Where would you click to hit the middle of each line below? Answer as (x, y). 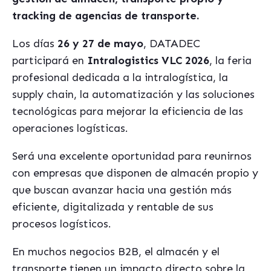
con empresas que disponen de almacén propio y (135, 173)
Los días (35, 44)
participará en (50, 60)
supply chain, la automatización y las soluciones (133, 94)
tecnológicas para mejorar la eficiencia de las (128, 111)
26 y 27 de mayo (100, 44)
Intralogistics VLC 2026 (148, 60)
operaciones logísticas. (70, 128)
